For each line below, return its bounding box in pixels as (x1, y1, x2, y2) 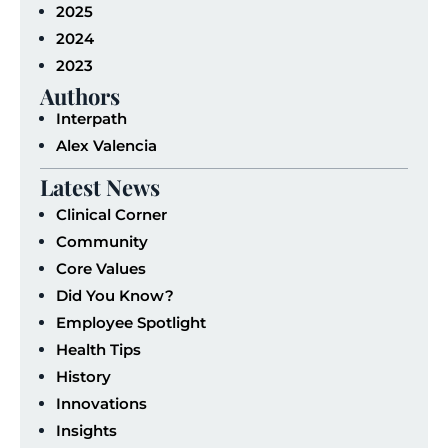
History (56, 366, 111, 386)
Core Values (56, 258, 146, 278)
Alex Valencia (56, 135, 157, 155)
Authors (40, 80, 120, 111)
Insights (56, 420, 117, 440)
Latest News (40, 171, 160, 202)
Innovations (56, 393, 147, 413)
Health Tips (56, 339, 141, 359)
